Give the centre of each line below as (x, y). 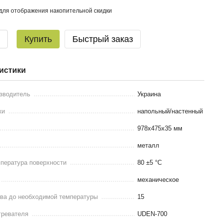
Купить (38, 39)
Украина (149, 94)
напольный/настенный (170, 111)
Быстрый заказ (103, 39)
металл (149, 145)
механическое (158, 180)
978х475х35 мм (160, 128)
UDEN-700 (153, 214)
